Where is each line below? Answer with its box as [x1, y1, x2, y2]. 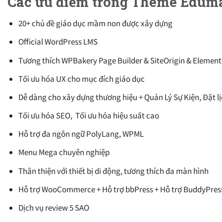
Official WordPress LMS [18, 36, 98, 48]
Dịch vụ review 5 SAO [18, 202, 90, 213]
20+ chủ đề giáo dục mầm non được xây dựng [18, 18, 173, 29]
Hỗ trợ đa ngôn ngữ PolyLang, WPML [18, 128, 144, 140]
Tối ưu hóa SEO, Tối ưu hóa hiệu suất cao [18, 110, 160, 121]
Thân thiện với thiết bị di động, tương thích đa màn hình [18, 165, 209, 176]
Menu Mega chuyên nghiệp [18, 147, 110, 158]
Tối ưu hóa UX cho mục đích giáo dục [18, 73, 145, 84]
